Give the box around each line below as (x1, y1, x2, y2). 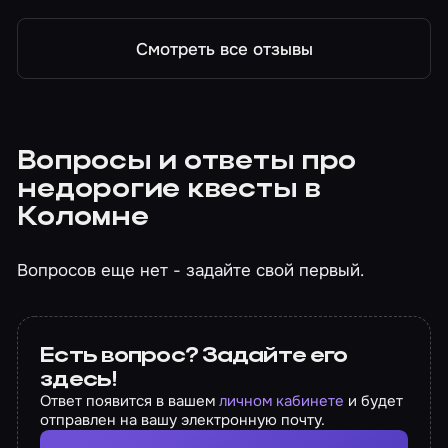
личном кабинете (219, 390, 345, 411)
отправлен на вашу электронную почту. (40, 409, 326, 430)
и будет (344, 390, 404, 411)
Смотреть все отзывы (135, 37, 313, 60)
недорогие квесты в (17, 177, 321, 205)
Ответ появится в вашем (40, 390, 220, 411)
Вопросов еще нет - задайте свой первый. (17, 259, 365, 282)
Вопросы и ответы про (17, 149, 357, 177)
